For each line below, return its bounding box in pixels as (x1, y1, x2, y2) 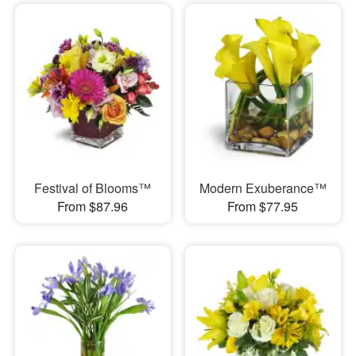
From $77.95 (227, 196, 299, 215)
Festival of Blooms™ (34, 178, 152, 197)
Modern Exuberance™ (199, 178, 327, 197)
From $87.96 (57, 196, 129, 215)
